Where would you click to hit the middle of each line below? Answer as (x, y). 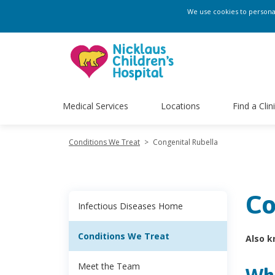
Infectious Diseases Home (130, 206)
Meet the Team (109, 266)
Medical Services (95, 106)
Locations (180, 106)
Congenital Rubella (185, 142)
